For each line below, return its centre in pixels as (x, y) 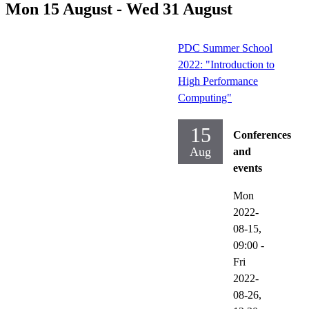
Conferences (262, 134)
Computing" (205, 97)
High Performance (218, 81)
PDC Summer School (225, 48)
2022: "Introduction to (226, 64)
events (248, 168)
